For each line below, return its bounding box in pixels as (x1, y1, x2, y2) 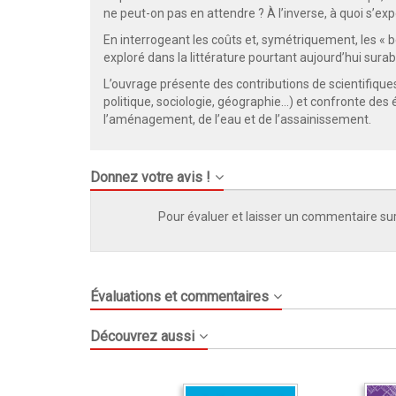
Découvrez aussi (90, 328, 194, 346)
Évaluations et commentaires (90, 288, 269, 306)
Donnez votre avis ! (90, 169, 210, 187)
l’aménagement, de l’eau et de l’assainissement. (103, 112, 371, 127)
